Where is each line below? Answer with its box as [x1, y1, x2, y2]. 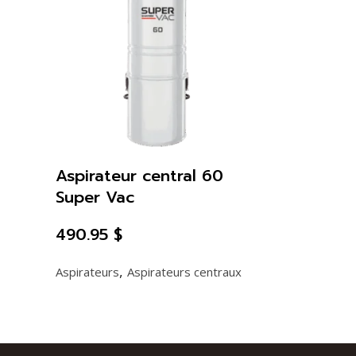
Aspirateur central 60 [55, 163, 223, 188]
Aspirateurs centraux [126, 263, 242, 280]
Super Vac [55, 184, 134, 209]
